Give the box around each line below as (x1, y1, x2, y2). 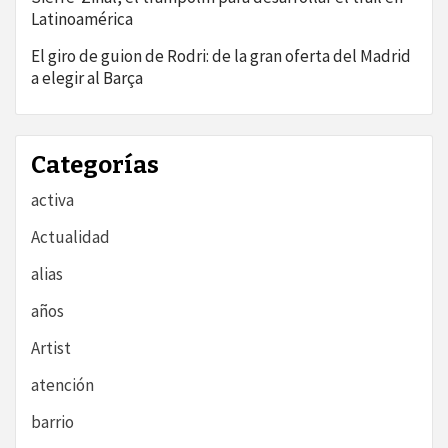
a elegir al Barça (31, 67, 143, 90)
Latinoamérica (31, 8, 133, 31)
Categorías (31, 151, 159, 180)
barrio (31, 411, 74, 434)
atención (31, 374, 94, 397)
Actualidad (31, 226, 110, 249)
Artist (31, 337, 71, 360)
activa (31, 189, 74, 212)
